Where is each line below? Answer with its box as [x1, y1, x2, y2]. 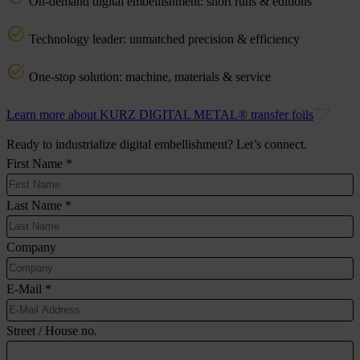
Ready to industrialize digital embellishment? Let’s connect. [6, 137, 307, 151]
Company [6, 239, 56, 254]
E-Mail [6, 281, 45, 296]
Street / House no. [6, 323, 97, 337]
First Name [6, 156, 66, 170]
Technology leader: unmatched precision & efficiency [26, 31, 300, 46]
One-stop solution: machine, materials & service [26, 69, 271, 84]
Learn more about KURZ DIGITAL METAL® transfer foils [6, 107, 313, 121]
